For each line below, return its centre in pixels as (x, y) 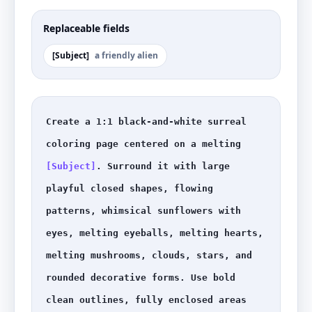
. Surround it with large (163, 166)
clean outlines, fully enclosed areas (146, 300)
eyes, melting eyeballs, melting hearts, (155, 233)
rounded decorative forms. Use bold (141, 278)
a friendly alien (126, 55)
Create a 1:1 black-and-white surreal (146, 122)
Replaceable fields (86, 28)
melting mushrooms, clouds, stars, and (149, 255)
